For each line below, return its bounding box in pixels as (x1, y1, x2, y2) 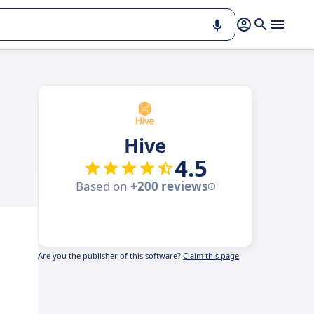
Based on (75, 178, 130, 194)
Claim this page (183, 250, 239, 261)
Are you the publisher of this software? (38, 250, 183, 261)
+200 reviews (130, 178, 207, 194)
